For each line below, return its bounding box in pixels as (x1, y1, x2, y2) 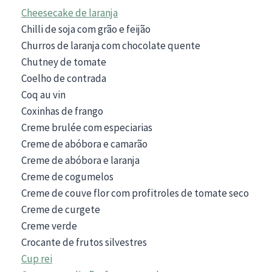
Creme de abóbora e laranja (21, 153, 140, 167)
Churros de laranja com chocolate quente (21, 38, 200, 52)
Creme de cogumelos (21, 169, 114, 183)
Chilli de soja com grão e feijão (21, 22, 151, 36)
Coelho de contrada (21, 71, 106, 85)
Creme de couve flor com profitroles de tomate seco (21, 186, 249, 200)
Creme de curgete (21, 202, 100, 216)
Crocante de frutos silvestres (21, 235, 147, 249)
